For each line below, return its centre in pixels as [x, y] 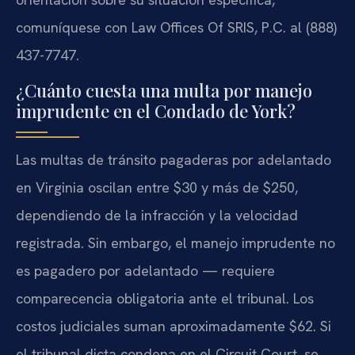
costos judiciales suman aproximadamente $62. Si [174, 326]
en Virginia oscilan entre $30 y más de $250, [157, 188]
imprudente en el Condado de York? [156, 111]
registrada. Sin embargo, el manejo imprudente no [176, 243]
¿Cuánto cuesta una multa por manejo [164, 91]
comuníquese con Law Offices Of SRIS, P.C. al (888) [176, 28]
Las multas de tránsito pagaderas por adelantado [174, 160]
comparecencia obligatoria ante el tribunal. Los [165, 299]
